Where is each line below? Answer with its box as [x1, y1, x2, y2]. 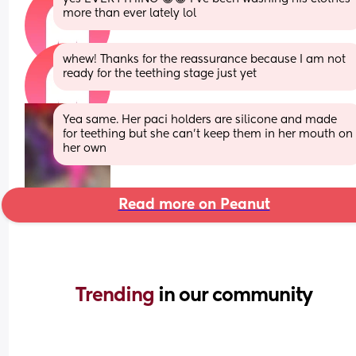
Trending [75, 285, 158, 305]
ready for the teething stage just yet [63, 68, 257, 79]
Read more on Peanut [118, 197, 270, 212]
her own [63, 142, 107, 154]
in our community [158, 285, 312, 305]
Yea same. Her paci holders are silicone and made [63, 114, 338, 126]
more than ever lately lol [63, 7, 197, 19]
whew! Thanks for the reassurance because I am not [63, 53, 346, 65]
